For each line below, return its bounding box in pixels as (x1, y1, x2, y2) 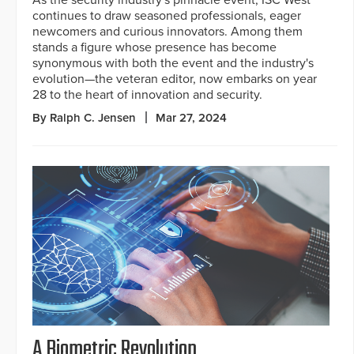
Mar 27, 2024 (156, 110, 227, 125)
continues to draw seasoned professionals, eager (32, 7, 301, 24)
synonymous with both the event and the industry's (32, 55, 314, 71)
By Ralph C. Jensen (32, 110, 136, 125)
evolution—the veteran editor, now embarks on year (32, 70, 317, 87)
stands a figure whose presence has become (32, 39, 277, 55)
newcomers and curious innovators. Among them (32, 23, 303, 40)
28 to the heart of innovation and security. (32, 86, 262, 103)
